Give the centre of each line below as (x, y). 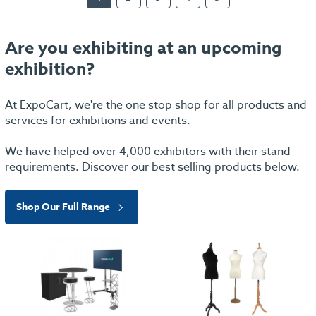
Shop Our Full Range (65, 207)
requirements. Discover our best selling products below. (152, 168)
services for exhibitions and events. (98, 120)
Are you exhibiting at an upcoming (143, 48)
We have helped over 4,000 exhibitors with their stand (148, 152)
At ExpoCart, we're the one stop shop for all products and (156, 105)
